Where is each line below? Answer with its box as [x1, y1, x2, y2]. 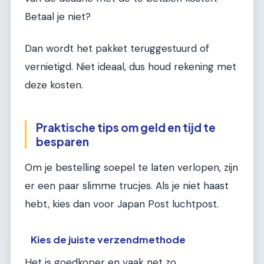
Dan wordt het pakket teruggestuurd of [25, 41, 209, 55]
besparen [36, 134, 89, 148]
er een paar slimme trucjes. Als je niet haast [25, 179, 229, 193]
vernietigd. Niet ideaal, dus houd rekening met [25, 60, 236, 73]
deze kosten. [25, 78, 83, 91]
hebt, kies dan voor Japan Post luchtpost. [25, 197, 219, 211]
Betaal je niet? [25, 10, 91, 24]
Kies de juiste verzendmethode [31, 233, 186, 246]
